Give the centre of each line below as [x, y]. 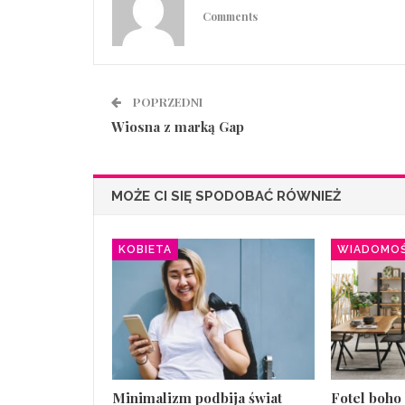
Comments [230, 17]
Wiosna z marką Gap [178, 126]
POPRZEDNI [166, 101]
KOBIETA [145, 249]
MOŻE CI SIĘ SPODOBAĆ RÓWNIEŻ [226, 196]
